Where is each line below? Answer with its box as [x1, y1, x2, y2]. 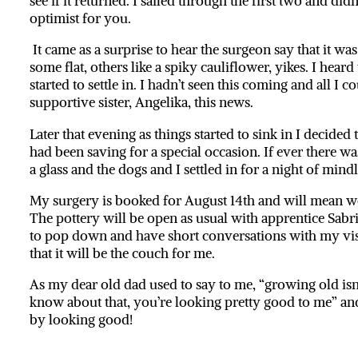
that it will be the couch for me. [29, 245, 215, 263]
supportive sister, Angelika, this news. [29, 93, 253, 112]
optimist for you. [29, 10, 134, 28]
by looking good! [29, 311, 136, 329]
